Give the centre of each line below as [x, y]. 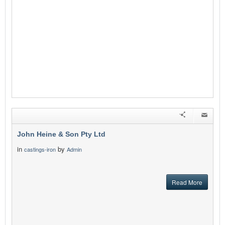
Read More [187, 182]
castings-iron [40, 149]
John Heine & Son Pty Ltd [61, 134]
